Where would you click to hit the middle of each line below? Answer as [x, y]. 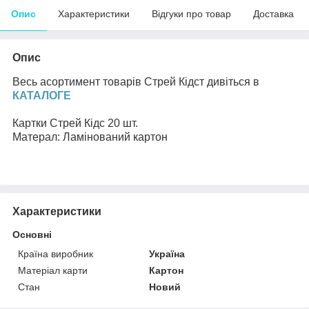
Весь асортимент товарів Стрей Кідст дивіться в [136, 81]
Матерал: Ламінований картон [90, 137]
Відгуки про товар [191, 13]
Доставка [273, 13]
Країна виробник [56, 253]
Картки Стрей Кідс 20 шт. [75, 123]
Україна [167, 253]
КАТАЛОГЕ [42, 95]
